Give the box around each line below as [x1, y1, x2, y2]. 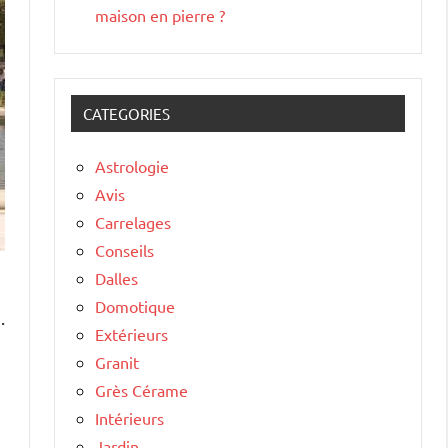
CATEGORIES [83, 103, 170, 123]
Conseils [95, 239, 154, 260]
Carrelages [95, 211, 171, 232]
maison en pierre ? [95, 4, 225, 25]
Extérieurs [95, 323, 168, 344]
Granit [95, 351, 139, 372]
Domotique [95, 295, 175, 316]
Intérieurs [95, 407, 164, 428]
